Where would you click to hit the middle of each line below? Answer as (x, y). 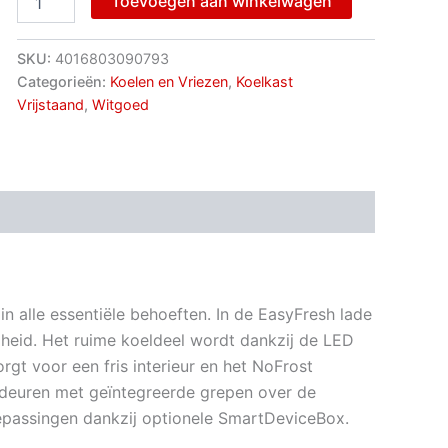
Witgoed (120, 104)
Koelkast (264, 81)
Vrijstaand (50, 104)
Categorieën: (63, 81)
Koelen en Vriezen (168, 81)
